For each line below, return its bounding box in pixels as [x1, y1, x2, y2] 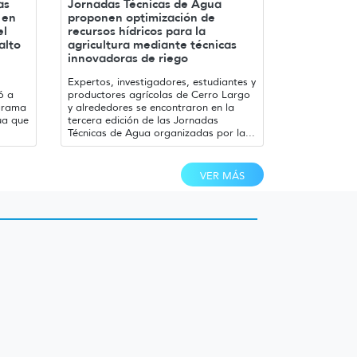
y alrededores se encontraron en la [68, 100, 234, 115]
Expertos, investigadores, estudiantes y [68, 75, 256, 89]
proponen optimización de [68, 10, 215, 25]
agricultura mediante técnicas [68, 37, 237, 53]
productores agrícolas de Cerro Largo [68, 88, 250, 102]
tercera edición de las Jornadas [68, 113, 218, 127]
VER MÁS [200, 169, 245, 183]
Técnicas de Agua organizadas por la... [68, 126, 255, 140]
